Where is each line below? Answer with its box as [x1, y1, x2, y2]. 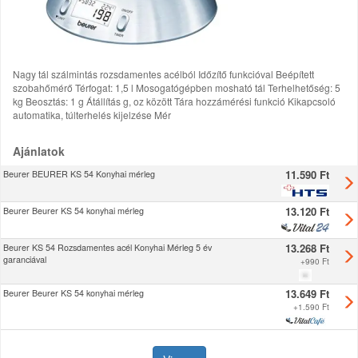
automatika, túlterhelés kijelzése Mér [13, 108, 171, 121]
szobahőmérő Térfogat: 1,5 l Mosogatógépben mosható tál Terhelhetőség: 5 [13, 81, 340, 94]
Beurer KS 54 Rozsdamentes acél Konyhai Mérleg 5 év [3, 241, 212, 253]
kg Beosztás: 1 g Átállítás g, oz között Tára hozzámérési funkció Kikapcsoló [13, 94, 336, 108]
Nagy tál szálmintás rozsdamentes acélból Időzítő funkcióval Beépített [13, 67, 314, 81]
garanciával [3, 253, 46, 265]
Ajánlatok [13, 143, 65, 159]
